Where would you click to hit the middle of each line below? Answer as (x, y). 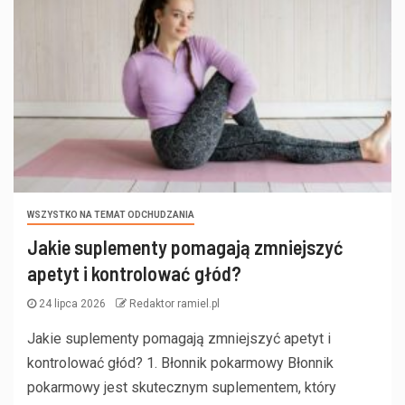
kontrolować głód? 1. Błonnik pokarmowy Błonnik (180, 363)
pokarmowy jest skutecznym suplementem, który (182, 388)
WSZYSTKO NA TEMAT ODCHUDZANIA (111, 215)
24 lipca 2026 (72, 304)
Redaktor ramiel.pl (174, 304)
